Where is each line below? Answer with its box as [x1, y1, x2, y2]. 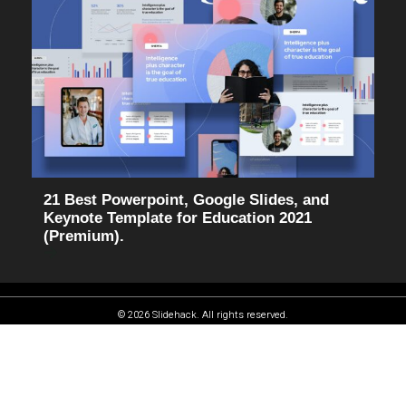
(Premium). [43, 227, 125, 245]
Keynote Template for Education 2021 [43, 208, 313, 227]
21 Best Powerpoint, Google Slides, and [43, 190, 330, 208]
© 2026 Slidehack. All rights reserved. [118, 306, 288, 323]
